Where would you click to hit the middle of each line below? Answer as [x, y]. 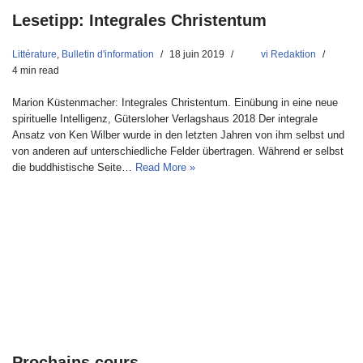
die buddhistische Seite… [74, 168]
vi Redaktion [288, 54]
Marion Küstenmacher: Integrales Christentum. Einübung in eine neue [175, 103]
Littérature [34, 54]
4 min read [36, 70]
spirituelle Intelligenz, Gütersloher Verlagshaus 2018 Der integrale [165, 119]
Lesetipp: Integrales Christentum [139, 21]
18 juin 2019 [197, 54]
